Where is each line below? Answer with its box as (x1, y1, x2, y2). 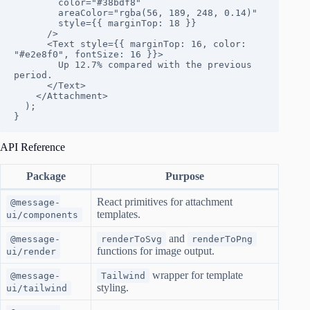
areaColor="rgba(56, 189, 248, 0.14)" (14, 7, 58, 18)
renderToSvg (101, 233, 162, 244)
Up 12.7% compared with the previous (14, 59, 58, 70)
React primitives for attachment (97, 195, 232, 208)
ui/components (6, 209, 78, 220)
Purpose (165, 170, 204, 182)
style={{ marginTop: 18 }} (14, 17, 58, 28)
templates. (97, 208, 140, 220)
